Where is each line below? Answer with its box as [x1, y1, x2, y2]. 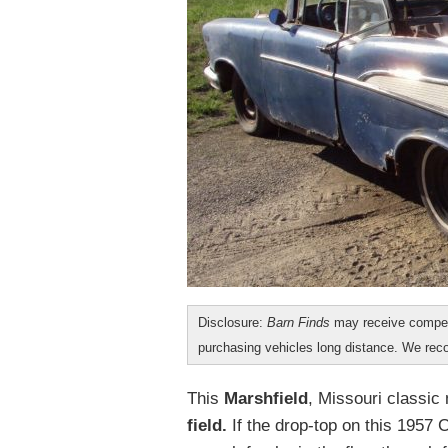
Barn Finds [267, 315, 330, 330]
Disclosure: [198, 315, 267, 330]
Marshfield [224, 389, 308, 408]
